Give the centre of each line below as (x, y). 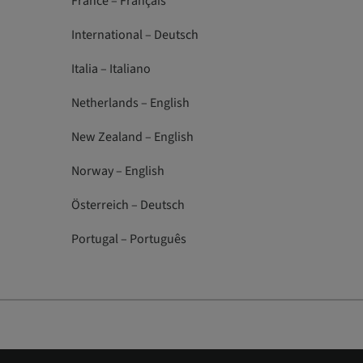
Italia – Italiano (111, 69)
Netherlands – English (130, 103)
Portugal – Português (128, 239)
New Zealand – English (132, 137)
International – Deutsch (135, 35)
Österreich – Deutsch (128, 205)
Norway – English (117, 171)
